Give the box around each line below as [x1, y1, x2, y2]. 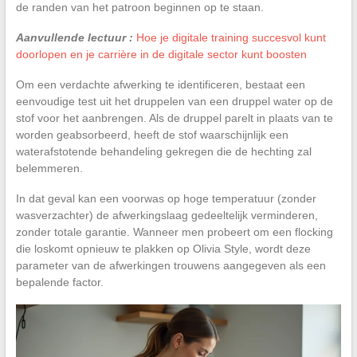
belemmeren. [15, 161, 83, 175]
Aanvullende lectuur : [15, 30, 133, 44]
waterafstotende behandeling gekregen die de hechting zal [15, 144, 312, 158]
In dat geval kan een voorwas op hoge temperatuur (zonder [15, 191, 316, 205]
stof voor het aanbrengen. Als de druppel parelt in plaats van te [15, 111, 333, 124]
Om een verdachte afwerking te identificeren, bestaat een [15, 77, 305, 91]
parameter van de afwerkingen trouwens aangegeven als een [15, 258, 326, 272]
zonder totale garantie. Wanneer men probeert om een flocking [15, 225, 333, 238]
